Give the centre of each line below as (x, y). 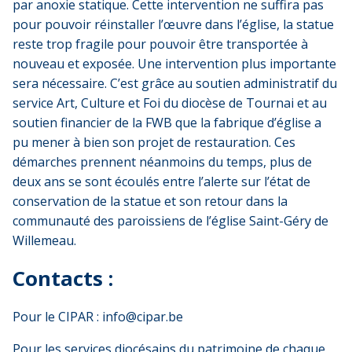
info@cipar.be (143, 316)
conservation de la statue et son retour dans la (150, 201)
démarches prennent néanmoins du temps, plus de (162, 161)
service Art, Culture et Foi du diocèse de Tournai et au (170, 103)
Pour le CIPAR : (57, 316)
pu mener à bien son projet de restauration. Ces (154, 142)
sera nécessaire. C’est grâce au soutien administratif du (175, 83)
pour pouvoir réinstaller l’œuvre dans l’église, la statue (173, 24)
